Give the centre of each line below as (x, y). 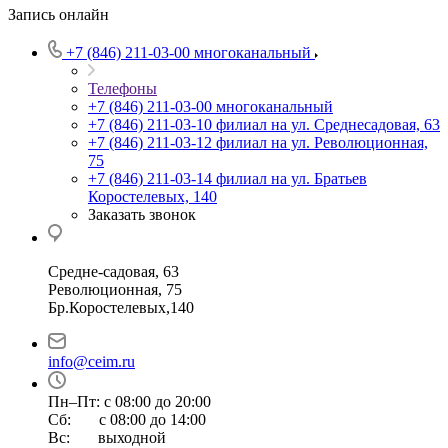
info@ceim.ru (91, 361)
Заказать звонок (142, 214)
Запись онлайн (58, 14)
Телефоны (122, 88)
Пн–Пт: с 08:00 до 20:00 (129, 401)
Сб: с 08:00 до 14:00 (127, 419)
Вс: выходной (107, 437)
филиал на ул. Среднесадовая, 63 (328, 124)
